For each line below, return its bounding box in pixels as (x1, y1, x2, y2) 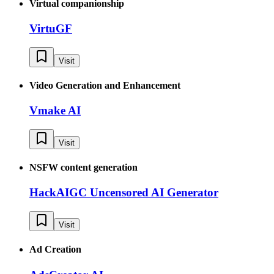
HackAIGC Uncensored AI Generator (29, 186, 218, 199)
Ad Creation (29, 244, 81, 255)
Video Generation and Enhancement (29, 80, 180, 91)
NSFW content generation (29, 162, 138, 173)
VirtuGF (29, 21, 72, 35)
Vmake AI (29, 104, 81, 117)
